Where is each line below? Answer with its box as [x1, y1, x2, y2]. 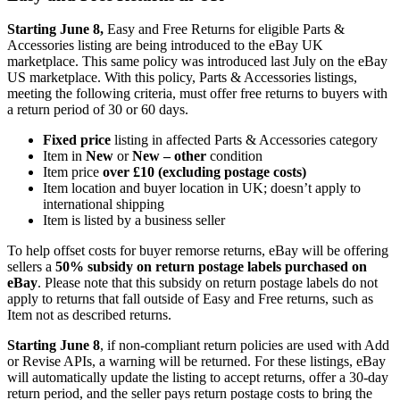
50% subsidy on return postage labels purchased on [55, 259, 367, 275]
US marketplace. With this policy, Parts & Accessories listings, [7, 70, 357, 86]
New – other [132, 148, 210, 164]
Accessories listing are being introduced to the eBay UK [7, 37, 323, 54]
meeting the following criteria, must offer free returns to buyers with [7, 86, 387, 102]
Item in [43, 148, 86, 164]
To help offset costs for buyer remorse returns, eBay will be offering [7, 243, 388, 259]
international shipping [43, 196, 164, 212]
